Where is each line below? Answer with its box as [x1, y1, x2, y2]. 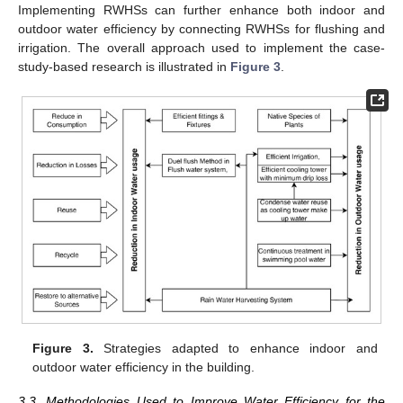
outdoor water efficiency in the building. [32, 359, 255, 374]
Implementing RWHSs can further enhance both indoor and [18, 2, 385, 17]
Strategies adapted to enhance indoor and [93, 340, 378, 355]
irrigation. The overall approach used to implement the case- [18, 40, 385, 55]
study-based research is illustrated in [18, 58, 230, 74]
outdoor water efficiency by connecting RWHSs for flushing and [18, 21, 385, 36]
